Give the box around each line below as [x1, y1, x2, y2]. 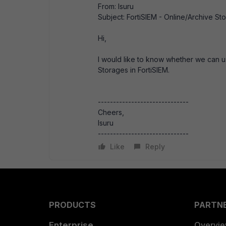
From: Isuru [98, 2, 134, 11]
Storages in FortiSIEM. [98, 66, 169, 74]
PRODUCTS [49, 200, 96, 210]
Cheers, [98, 108, 124, 117]
